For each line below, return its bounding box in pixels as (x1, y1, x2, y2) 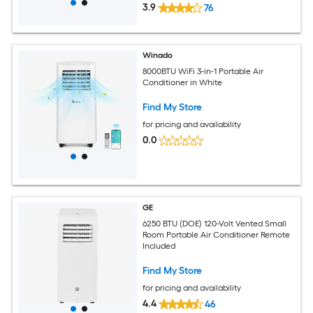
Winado (143, 50, 173, 61)
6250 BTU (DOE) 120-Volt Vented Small (143, 218, 288, 228)
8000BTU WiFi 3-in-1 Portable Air (143, 66, 264, 76)
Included (143, 240, 176, 251)
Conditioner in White (143, 77, 223, 87)
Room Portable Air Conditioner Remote (143, 229, 291, 240)
